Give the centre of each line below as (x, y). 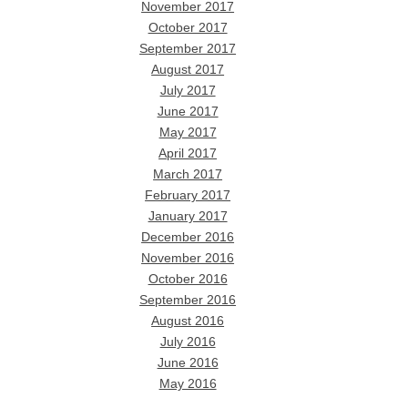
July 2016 (188, 342)
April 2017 (188, 153)
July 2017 (188, 90)
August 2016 (188, 321)
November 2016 (188, 258)
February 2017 (188, 195)
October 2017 (188, 27)
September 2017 (188, 48)
